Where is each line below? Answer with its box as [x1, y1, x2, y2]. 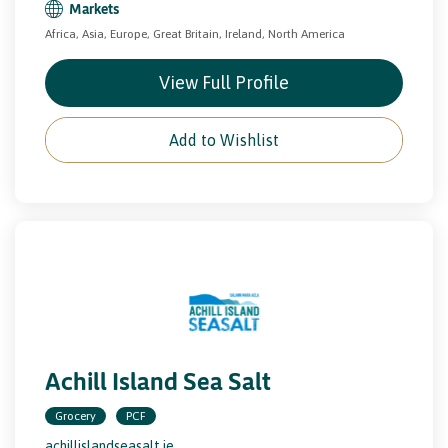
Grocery [55, 408, 96, 423]
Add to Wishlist [169, 130, 279, 149]
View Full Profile [159, 71, 289, 93]
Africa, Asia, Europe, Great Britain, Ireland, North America [45, 26, 345, 41]
